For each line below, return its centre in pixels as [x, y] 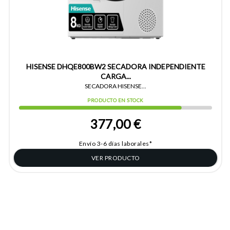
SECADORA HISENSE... [116, 86]
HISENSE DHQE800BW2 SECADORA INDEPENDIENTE [116, 67]
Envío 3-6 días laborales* [116, 144]
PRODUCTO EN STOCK [116, 101]
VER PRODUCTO [116, 158]
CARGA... [116, 76]
